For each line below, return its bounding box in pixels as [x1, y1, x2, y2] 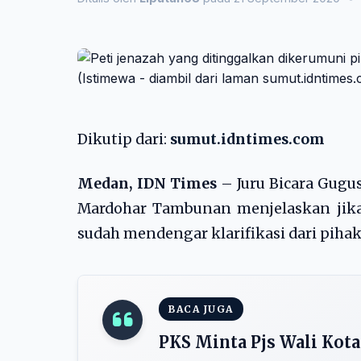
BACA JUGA [168, 303, 234, 315]
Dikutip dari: [77, 131, 170, 148]
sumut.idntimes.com [170, 131, 325, 148]
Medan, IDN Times [77, 175, 217, 193]
